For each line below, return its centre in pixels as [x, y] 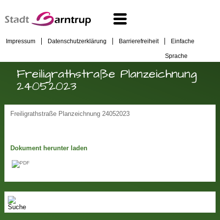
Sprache [176, 55]
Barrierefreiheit [139, 41]
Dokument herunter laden [49, 148]
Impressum [21, 41]
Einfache [183, 41]
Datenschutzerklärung [77, 41]
